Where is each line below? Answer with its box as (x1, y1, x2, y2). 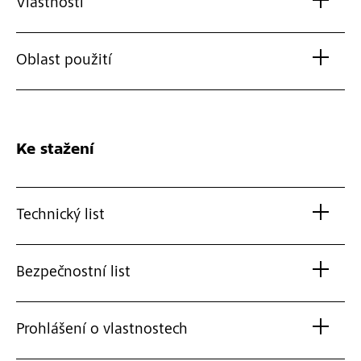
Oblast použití (16, 53, 112, 70)
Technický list (16, 208, 105, 225)
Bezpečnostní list (16, 265, 131, 282)
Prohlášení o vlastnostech (16, 322, 188, 339)
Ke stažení (16, 143, 94, 160)
